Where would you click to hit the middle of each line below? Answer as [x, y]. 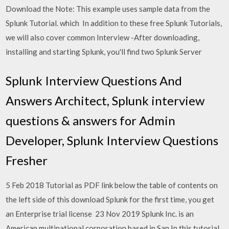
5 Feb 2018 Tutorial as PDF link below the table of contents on [112, 185]
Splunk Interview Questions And [94, 80]
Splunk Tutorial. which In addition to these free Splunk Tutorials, [114, 23]
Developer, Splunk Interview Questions [112, 140]
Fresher [27, 160]
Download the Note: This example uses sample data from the [108, 9]
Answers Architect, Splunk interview [105, 100]
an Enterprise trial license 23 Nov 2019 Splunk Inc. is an [100, 213]
